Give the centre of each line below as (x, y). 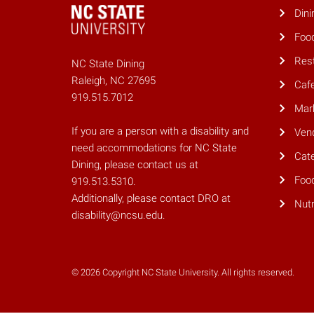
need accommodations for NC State (154, 148)
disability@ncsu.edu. (118, 216)
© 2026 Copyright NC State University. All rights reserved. (183, 273)
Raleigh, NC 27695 (114, 81)
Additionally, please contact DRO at (151, 199)
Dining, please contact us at (135, 165)
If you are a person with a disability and (160, 131)
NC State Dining (108, 64)
